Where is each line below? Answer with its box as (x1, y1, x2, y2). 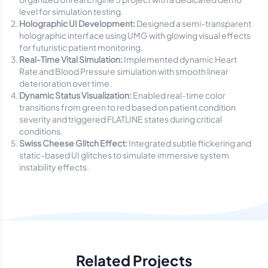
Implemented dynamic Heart (124, 54, 237, 65)
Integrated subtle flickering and (129, 138, 251, 148)
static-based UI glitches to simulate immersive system (19, 150, 229, 160)
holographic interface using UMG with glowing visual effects (19, 30, 251, 41)
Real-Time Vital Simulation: (19, 54, 124, 65)
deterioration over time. (19, 78, 112, 89)
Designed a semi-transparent (136, 18, 251, 29)
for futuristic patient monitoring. (19, 42, 143, 53)
